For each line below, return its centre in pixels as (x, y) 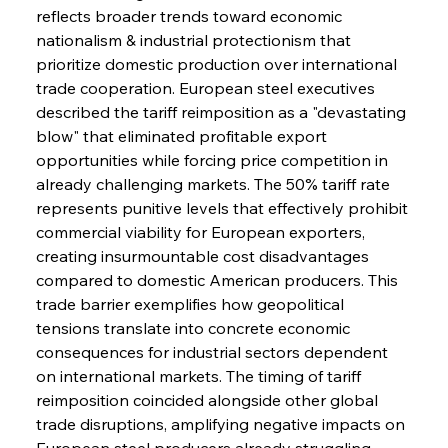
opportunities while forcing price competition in (213, 159)
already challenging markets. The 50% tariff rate (214, 183)
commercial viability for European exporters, (202, 231)
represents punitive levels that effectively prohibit (223, 207)
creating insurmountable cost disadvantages (204, 255)
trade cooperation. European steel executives (207, 87)
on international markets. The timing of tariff (200, 375)
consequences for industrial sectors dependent (213, 351)
